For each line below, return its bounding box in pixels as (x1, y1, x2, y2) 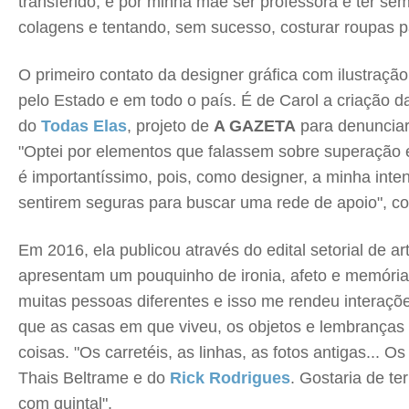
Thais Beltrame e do (18, 369, 165, 387)
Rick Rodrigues (165, 369, 290, 387)
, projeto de (127, 117, 214, 135)
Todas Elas (37, 117, 127, 135)
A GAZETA (214, 117, 296, 135)
